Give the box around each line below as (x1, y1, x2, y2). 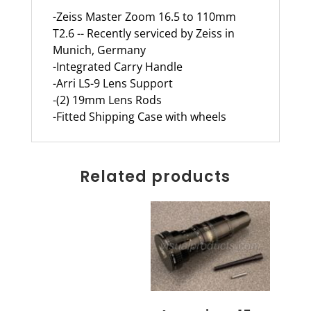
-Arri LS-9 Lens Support (52, 75, 173, 91)
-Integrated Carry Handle (52, 58, 183, 74)
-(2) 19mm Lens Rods (52, 92, 162, 108)
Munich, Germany (52, 42, 146, 58)
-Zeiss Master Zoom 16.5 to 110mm (52, 8, 236, 24)
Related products (80, 165, 231, 187)
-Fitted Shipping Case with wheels (52, 108, 226, 124)
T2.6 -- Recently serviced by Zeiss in (52, 25, 235, 41)
